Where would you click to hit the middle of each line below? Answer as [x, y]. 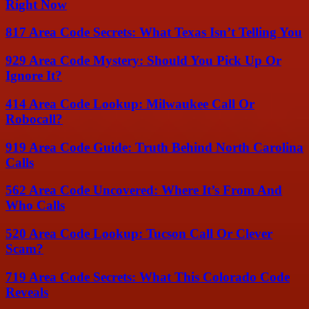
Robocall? [34, 119]
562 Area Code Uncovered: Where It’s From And [144, 190]
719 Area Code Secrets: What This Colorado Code [148, 277]
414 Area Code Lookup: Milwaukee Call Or [130, 103]
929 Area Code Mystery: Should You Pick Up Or [143, 61]
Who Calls [35, 206]
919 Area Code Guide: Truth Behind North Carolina [154, 147]
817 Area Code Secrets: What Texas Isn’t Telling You [154, 32]
